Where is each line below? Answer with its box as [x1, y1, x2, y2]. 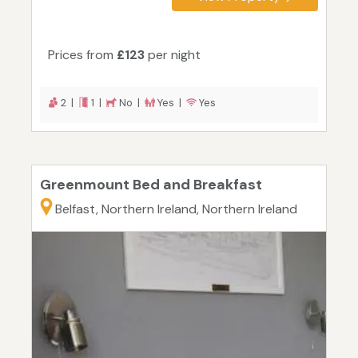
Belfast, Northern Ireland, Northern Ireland [55, 201, 297, 218]
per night [145, 46, 201, 64]
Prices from [48, 46, 117, 64]
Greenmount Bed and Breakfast [40, 175, 262, 195]
